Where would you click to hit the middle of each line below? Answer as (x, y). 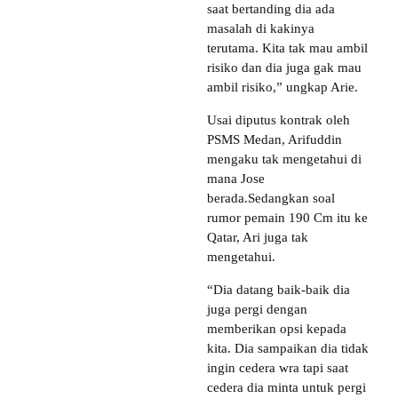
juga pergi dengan (257, 309)
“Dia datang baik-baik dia (279, 289)
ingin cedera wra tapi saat (278, 367)
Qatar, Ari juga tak (258, 237)
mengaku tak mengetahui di (284, 159)
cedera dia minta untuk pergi (287, 387)
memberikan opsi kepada (277, 328)
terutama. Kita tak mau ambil (287, 48)
